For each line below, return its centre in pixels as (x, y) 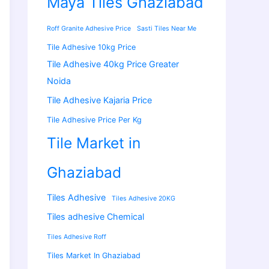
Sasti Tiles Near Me (167, 29)
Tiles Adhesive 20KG (144, 199)
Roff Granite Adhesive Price (89, 29)
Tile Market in (94, 143)
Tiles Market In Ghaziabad (94, 256)
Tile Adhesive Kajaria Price (99, 100)
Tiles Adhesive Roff (77, 237)
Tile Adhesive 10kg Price (91, 47)
